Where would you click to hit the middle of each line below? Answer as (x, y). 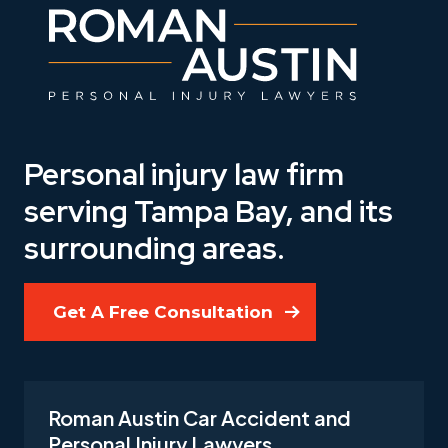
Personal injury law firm (184, 174)
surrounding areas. (154, 248)
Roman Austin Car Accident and (199, 417)
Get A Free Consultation (163, 312)
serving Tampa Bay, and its (208, 211)
